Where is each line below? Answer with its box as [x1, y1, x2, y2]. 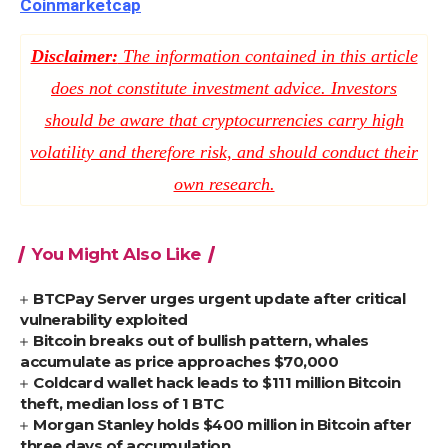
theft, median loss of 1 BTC [20, 394, 224, 414]
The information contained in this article [117, 46, 418, 67]
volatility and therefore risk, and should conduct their [30, 142, 418, 163]
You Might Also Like [32, 244, 201, 265]
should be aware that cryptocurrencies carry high [44, 110, 404, 131]
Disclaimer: [30, 46, 118, 67]
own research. [173, 174, 275, 195]
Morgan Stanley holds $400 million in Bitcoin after [33, 415, 412, 435]
